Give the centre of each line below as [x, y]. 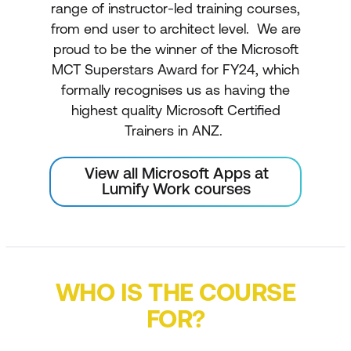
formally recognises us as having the [175, 89]
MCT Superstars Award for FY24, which [175, 69]
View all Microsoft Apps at [176, 172]
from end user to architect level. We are [175, 28]
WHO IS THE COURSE [175, 291]
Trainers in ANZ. [175, 130]
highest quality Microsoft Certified [175, 110]
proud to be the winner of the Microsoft [175, 49]
